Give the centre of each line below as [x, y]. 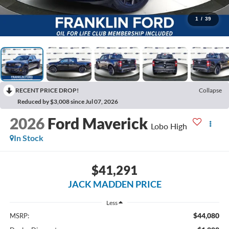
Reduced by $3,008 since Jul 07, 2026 [68, 101]
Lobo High [169, 126]
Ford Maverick [97, 123]
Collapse [210, 90]
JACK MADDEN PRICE [114, 184]
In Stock [28, 138]
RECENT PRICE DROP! [47, 90]
